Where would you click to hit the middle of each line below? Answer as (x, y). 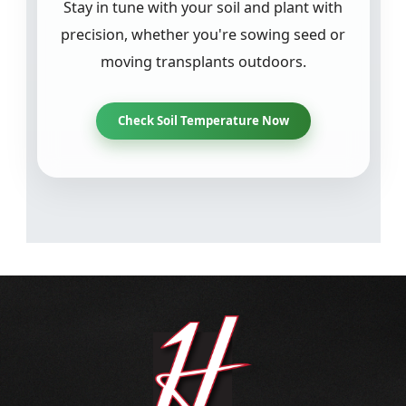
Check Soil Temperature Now (203, 120)
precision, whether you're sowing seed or (203, 34)
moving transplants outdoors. (203, 61)
